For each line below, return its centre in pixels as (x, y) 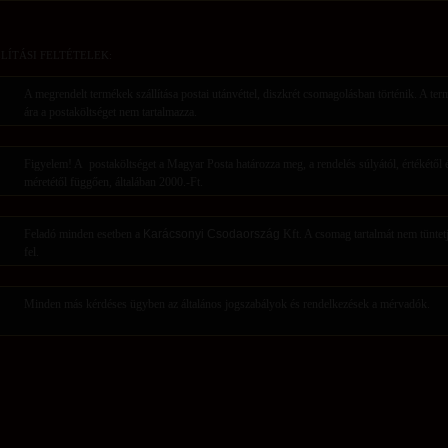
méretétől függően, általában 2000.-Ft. (113, 181)
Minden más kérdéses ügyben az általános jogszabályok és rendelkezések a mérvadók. (227, 303)
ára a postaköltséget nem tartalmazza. (110, 111)
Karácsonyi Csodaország (211, 233)
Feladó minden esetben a (83, 233)
